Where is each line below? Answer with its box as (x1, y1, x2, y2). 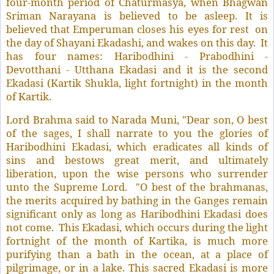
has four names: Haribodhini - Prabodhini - (6, 48, 268, 63)
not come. (6, 220, 54, 234)
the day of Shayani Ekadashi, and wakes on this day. (6, 35, 256, 50)
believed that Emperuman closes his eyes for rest (6, 21, 252, 36)
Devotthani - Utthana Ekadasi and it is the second (6, 62, 268, 76)
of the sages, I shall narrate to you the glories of (6, 125, 268, 140)
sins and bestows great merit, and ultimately (6, 152, 268, 167)
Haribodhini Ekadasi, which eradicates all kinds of (6, 139, 268, 154)
